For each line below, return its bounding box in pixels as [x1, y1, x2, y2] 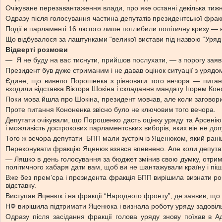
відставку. [5, 181, 36, 189]
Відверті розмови [5, 46, 68, 54]
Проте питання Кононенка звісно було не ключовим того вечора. [5, 106, 216, 113]
